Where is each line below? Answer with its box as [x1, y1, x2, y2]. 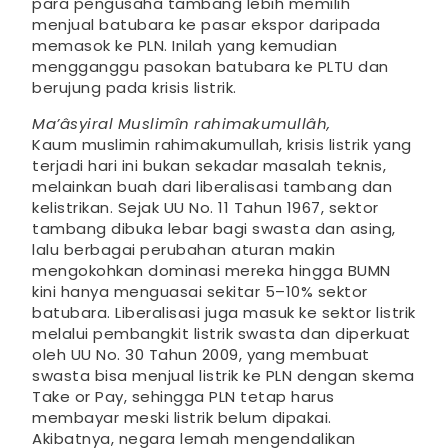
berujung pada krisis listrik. [32, 77, 237, 99]
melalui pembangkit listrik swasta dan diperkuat [32, 323, 411, 345]
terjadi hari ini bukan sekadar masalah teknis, [32, 155, 386, 177]
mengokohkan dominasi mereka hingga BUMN [32, 260, 391, 282]
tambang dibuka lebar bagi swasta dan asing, [32, 218, 396, 240]
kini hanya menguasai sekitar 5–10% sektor [32, 281, 368, 303]
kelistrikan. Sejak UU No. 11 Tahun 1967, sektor [32, 197, 379, 219]
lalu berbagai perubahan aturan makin [32, 239, 335, 261]
